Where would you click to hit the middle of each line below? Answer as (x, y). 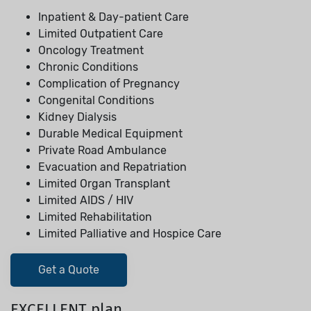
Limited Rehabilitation (95, 217)
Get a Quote (69, 269)
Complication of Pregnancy (109, 83)
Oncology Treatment (91, 50)
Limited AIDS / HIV (86, 200)
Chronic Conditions (88, 67)
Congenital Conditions (96, 100)
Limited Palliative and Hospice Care (130, 233)
